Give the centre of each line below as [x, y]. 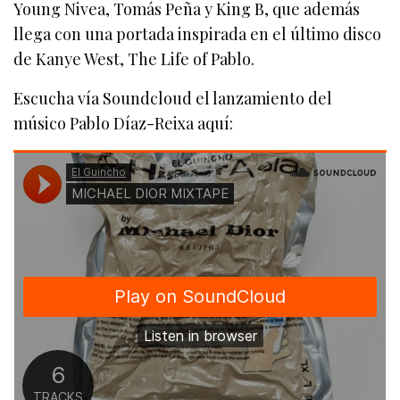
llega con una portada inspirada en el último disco [198, 33]
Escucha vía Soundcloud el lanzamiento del [173, 98]
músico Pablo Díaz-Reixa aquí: [124, 123]
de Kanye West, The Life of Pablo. [134, 58]
